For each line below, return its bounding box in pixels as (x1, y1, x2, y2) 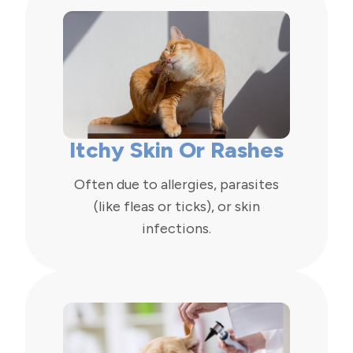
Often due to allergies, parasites (74, 176, 279, 194)
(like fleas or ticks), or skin (93, 198, 260, 216)
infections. (142, 220, 211, 238)
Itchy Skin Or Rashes (69, 136, 284, 164)
